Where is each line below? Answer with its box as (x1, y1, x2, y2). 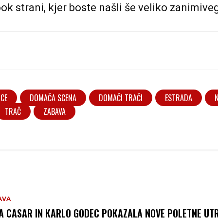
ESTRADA (165, 91, 192, 104)
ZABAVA (43, 105, 66, 117)
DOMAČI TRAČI (99, 91, 143, 104)
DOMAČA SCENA (30, 91, 76, 104)
